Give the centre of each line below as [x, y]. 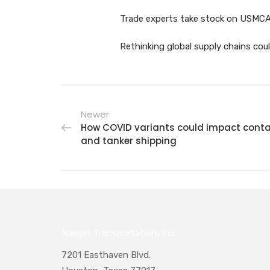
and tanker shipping [129, 140]
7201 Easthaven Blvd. [106, 255]
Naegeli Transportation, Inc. [119, 233]
